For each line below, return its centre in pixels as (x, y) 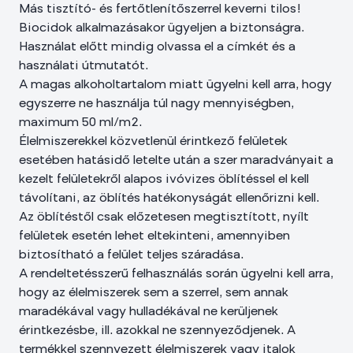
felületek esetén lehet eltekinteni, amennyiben (154, 236)
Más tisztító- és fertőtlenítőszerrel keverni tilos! (160, 9)
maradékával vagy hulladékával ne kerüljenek (149, 312)
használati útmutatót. (84, 66)
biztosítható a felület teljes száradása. (131, 255)
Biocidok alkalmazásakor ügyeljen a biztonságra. (162, 28)
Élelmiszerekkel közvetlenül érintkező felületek (153, 142)
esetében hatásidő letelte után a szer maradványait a (176, 161)
